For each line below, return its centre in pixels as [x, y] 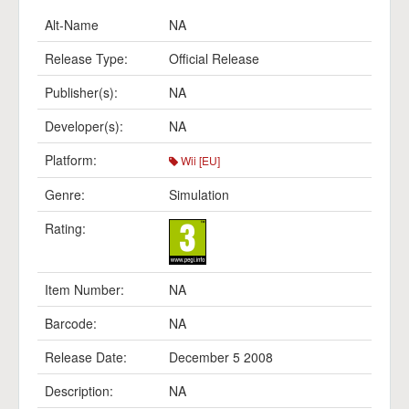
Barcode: [71, 323]
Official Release [214, 58]
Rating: [65, 228]
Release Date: [86, 357]
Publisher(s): [81, 92]
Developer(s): [84, 126]
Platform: [71, 160]
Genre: [65, 194]
